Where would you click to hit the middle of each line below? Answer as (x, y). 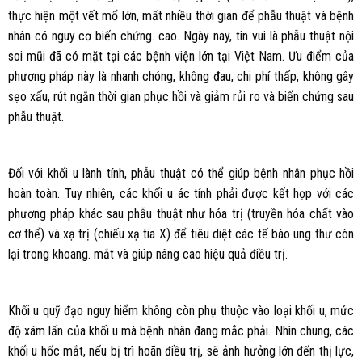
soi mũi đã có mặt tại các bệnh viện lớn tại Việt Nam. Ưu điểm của (181, 57)
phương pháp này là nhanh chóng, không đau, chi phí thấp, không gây (181, 77)
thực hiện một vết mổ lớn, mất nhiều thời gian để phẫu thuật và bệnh (181, 16)
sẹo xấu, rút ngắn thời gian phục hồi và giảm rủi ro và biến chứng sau (181, 97)
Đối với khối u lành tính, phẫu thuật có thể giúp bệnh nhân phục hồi (181, 174)
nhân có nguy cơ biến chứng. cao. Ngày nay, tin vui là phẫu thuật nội (181, 36)
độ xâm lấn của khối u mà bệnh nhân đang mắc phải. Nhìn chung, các (181, 330)
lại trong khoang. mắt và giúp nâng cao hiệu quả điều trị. (147, 255)
